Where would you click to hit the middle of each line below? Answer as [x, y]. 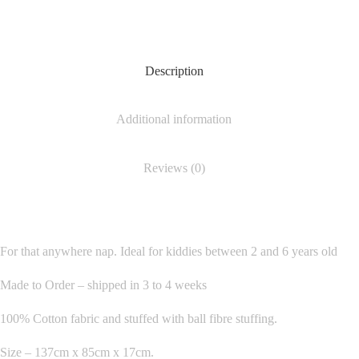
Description [174, 71]
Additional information [174, 119]
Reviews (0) [174, 168]
